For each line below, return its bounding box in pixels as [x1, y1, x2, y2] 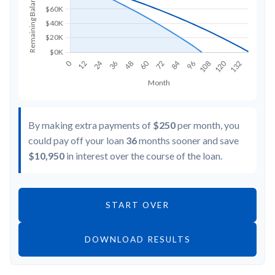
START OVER [106, 199, 169, 210]
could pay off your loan [28, 134, 126, 146]
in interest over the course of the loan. [64, 149, 222, 161]
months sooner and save [137, 134, 239, 146]
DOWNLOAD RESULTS [84, 234, 191, 244]
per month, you [176, 118, 239, 131]
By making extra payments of [28, 118, 153, 131]
